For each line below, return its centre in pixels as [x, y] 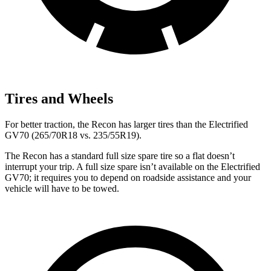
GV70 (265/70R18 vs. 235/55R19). [73, 135]
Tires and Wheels [59, 99]
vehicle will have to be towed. [62, 189]
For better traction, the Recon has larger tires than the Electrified [126, 125]
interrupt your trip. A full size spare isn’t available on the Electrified [132, 167]
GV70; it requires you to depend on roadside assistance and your [128, 178]
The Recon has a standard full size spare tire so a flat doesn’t [120, 156]
